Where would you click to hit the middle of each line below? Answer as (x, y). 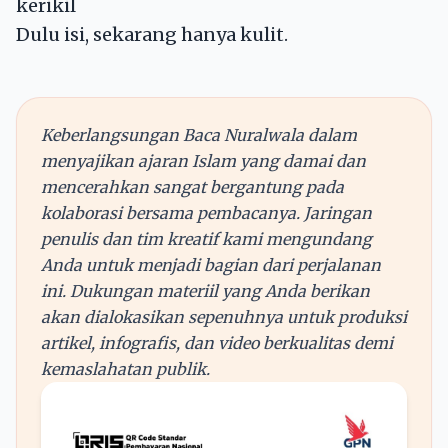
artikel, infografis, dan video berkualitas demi (217, 342)
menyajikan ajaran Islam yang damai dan (203, 160)
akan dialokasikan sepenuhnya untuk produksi (224, 316)
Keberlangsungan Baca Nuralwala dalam (199, 134)
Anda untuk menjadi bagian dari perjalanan (211, 264)
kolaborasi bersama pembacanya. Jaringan (206, 212)
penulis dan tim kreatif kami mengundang (206, 238)
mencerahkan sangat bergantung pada (192, 186)
